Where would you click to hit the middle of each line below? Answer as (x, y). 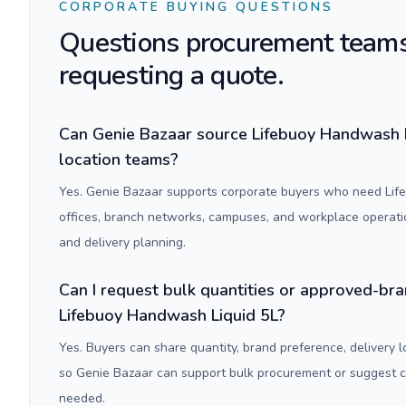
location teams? (119, 159)
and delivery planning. (122, 242)
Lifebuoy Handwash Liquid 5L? (172, 315)
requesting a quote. (171, 76)
